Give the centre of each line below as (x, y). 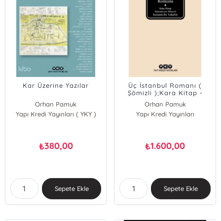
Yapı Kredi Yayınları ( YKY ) (56, 114)
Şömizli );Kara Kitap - (165, 93)
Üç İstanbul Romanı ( (165, 85)
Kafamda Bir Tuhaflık (165, 108)
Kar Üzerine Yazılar (56, 85)
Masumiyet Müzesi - (165, 100)
